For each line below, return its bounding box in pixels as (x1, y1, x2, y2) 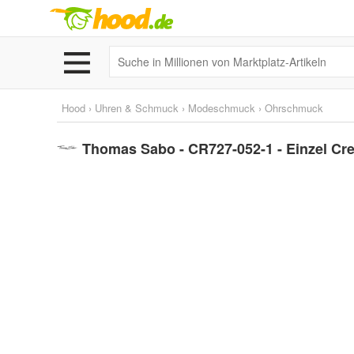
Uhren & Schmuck (95, 100, 179, 115)
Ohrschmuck (265, 100, 323, 115)
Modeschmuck (188, 100, 255, 115)
